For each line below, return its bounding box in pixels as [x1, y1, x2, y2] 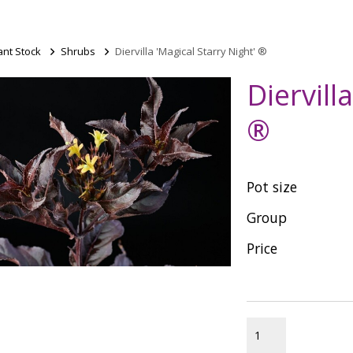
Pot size [247, 177, 298, 196]
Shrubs [61, 44, 95, 58]
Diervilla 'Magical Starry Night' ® [115, 44, 267, 58]
